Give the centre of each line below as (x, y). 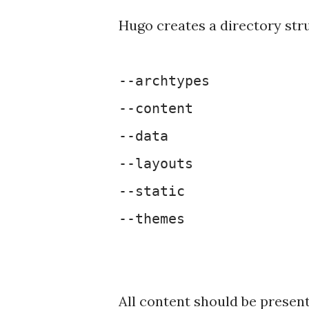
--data (143, 136)
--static (152, 191)
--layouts (156, 163)
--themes (152, 219)
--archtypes (164, 81)
